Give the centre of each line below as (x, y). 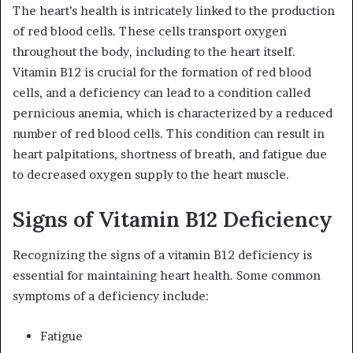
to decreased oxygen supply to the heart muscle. (151, 175)
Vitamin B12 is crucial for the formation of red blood (162, 72)
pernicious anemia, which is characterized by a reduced (173, 113)
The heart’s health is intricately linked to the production (174, 11)
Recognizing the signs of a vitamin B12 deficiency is (162, 255)
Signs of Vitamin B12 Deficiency (173, 219)
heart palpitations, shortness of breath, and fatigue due (170, 154)
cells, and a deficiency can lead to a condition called (162, 93)
